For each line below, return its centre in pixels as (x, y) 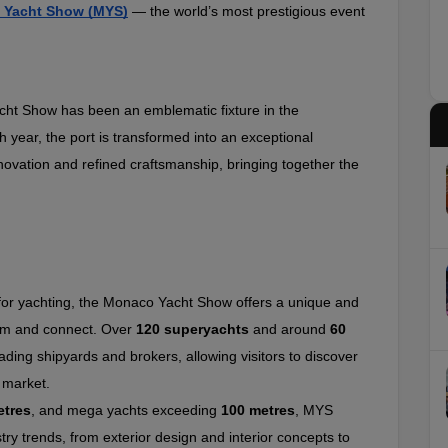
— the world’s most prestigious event (246, 11)
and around (289, 329)
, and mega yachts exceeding (126, 410)
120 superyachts (192, 329)
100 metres (258, 410)
